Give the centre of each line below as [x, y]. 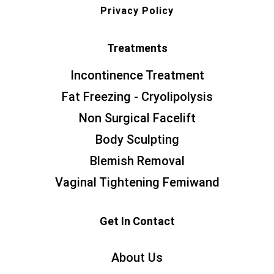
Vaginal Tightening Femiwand [137, 182]
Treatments [137, 48]
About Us [137, 257]
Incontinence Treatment [137, 75]
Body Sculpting [137, 139]
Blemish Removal [137, 161]
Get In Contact [137, 221]
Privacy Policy [137, 10]
